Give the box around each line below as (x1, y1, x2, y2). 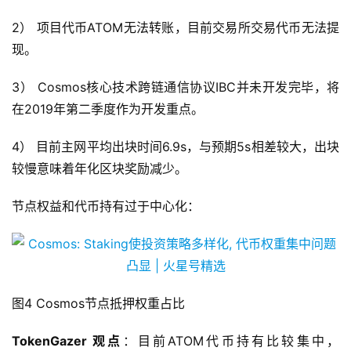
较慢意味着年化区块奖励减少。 (12, 161, 187, 177)
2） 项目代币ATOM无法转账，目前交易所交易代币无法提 (12, 20, 339, 36)
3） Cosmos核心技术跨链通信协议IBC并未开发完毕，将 (12, 79, 339, 96)
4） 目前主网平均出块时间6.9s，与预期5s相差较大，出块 (12, 139, 339, 155)
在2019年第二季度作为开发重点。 (12, 101, 204, 118)
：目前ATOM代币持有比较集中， (122, 333, 340, 349)
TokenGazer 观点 (12, 333, 123, 349)
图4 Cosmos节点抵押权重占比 (12, 295, 185, 312)
